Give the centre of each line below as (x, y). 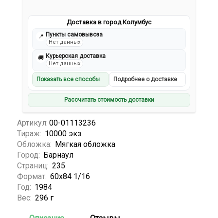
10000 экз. (64, 134)
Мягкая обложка (85, 145)
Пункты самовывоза (74, 35)
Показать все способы (68, 80)
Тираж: (30, 134)
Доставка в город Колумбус (109, 22)
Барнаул (58, 155)
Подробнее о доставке (145, 80)
